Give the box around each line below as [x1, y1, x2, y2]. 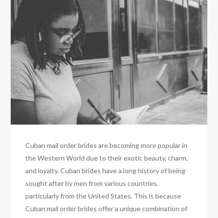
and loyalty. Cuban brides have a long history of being [25, 166, 186, 175]
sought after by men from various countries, [25, 179, 159, 187]
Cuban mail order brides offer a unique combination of [25, 204, 188, 213]
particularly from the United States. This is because [25, 191, 182, 200]
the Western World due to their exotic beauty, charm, [25, 153, 188, 162]
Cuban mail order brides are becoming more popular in [25, 141, 188, 149]
